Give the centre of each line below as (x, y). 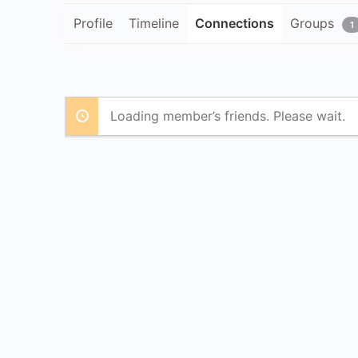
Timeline (154, 23)
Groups (312, 23)
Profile (93, 23)
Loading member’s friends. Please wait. (228, 116)
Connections (235, 23)
